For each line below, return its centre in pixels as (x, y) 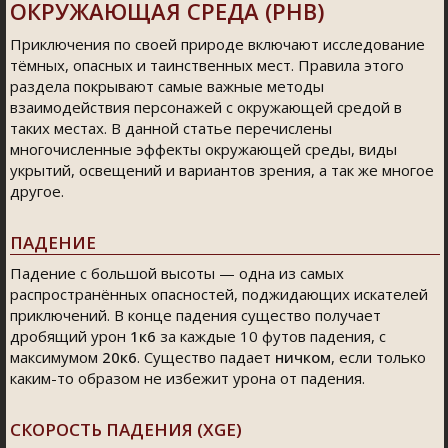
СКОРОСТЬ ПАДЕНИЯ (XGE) (126, 429)
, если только (378, 357)
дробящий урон (70, 336)
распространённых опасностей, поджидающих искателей (219, 294)
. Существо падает (206, 357)
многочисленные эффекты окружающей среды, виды (203, 149)
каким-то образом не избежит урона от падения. (187, 378)
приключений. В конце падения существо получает (195, 315)
